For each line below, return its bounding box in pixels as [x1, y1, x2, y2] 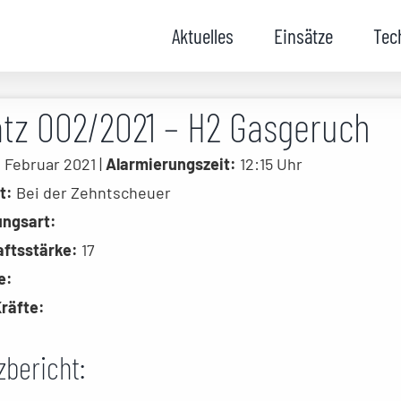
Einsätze [273, 22, 333, 48]
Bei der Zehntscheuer [13, 183, 171, 202]
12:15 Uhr [236, 154, 303, 174]
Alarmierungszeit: [106, 154, 236, 174]
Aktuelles [171, 22, 234, 48]
